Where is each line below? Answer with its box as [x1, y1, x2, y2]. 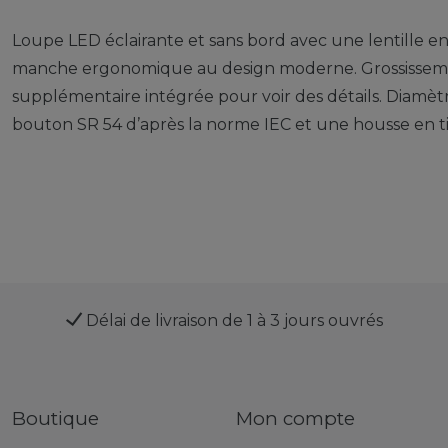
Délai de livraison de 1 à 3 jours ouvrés [81, 311, 383, 330]
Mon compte [236, 407, 355, 430]
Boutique [12, 407, 99, 430]
